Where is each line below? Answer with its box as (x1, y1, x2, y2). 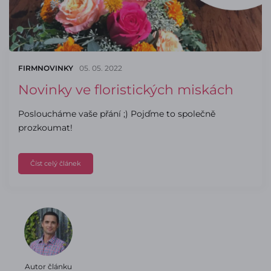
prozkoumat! (18, 122, 73, 133)
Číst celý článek (30, 159, 81, 168)
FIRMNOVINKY (18, 64, 73, 73)
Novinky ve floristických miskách (18, 82, 233, 98)
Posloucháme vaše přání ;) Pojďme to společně (18, 108, 215, 119)
